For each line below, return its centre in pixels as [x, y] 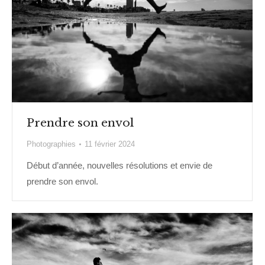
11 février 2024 [110, 144]
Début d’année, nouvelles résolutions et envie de [119, 166]
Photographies [51, 144]
